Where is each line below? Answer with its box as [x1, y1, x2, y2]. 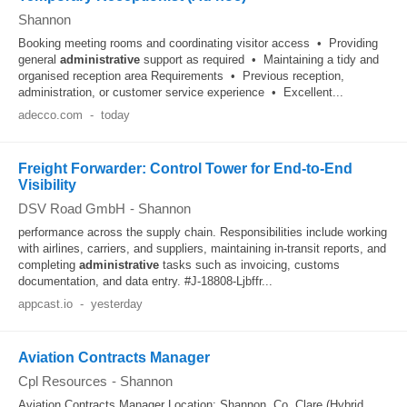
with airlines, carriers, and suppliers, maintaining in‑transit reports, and [18, 242, 386, 255]
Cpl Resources [18, 373, 107, 389]
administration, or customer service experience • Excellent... [18, 85, 343, 99]
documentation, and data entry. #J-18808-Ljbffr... [18, 274, 273, 288]
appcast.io [18, 297, 73, 311]
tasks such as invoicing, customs [159, 258, 340, 272]
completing [18, 258, 79, 272]
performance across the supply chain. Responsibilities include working [18, 225, 387, 239]
